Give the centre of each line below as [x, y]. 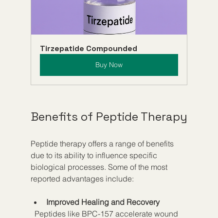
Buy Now [109, 64]
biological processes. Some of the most [100, 167]
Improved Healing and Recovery [103, 202]
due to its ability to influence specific [95, 155]
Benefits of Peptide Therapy [109, 116]
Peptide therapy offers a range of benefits [103, 143]
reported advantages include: [82, 178]
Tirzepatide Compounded [88, 48]
